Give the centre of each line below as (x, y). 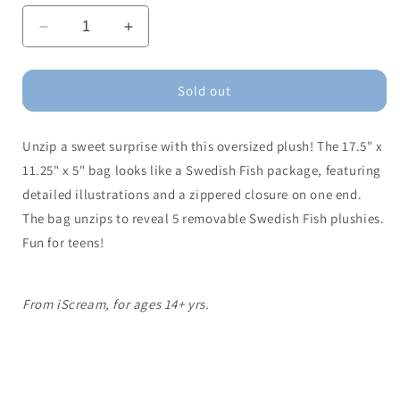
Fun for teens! (63, 243)
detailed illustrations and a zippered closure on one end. (192, 195)
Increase (158, 34)
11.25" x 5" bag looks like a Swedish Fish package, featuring (202, 171)
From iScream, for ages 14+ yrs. (116, 304)
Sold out (204, 90)
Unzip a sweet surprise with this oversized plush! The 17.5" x (203, 146)
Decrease (76, 34)
